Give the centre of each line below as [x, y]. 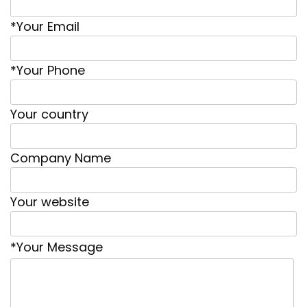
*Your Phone [48, 71]
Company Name [61, 158]
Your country [49, 114]
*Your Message [57, 247]
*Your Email [45, 27]
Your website [50, 202]
